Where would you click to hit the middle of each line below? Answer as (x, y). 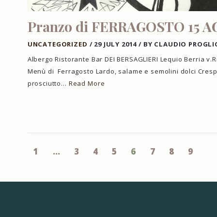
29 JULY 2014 (116, 44)
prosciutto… (48, 84)
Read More (87, 84)
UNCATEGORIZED (57, 44)
